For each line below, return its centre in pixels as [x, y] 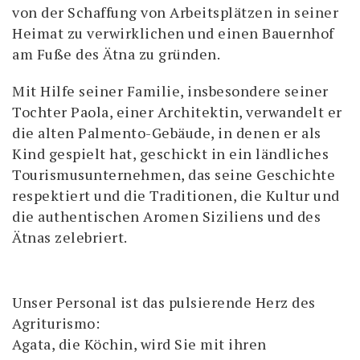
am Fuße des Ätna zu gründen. [116, 54]
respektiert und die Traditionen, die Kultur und [176, 195]
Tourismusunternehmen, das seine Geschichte [174, 174]
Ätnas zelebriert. [70, 237]
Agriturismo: [56, 323]
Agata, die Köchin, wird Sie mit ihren [139, 344]
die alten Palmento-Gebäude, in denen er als [167, 133]
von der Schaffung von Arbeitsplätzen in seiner [175, 12]
